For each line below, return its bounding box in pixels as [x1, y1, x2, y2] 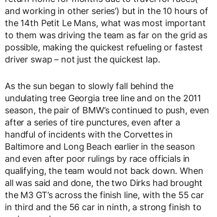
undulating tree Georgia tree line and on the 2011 [5, 93, 201, 103]
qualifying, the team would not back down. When [5, 165, 203, 176]
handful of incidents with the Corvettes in [5, 129, 173, 139]
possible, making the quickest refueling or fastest [5, 42, 203, 52]
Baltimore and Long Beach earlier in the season [5, 141, 195, 152]
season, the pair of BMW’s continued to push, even [5, 105, 210, 115]
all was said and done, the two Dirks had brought [5, 177, 203, 188]
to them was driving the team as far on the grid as [5, 30, 207, 40]
